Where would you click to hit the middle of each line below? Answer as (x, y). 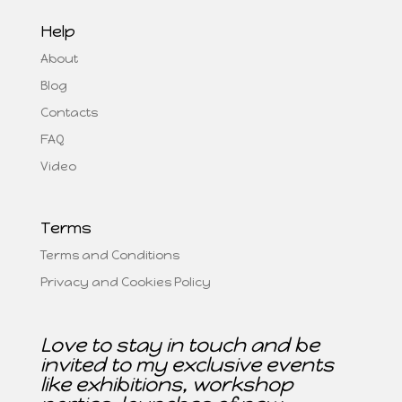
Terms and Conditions (109, 256)
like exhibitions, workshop (166, 385)
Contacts (69, 112)
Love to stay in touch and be (179, 345)
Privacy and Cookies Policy (125, 283)
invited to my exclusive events (187, 365)
